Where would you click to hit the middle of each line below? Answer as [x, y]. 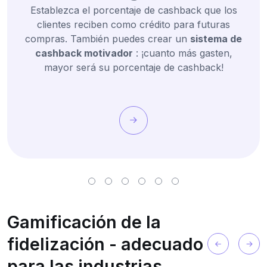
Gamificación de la [84, 222]
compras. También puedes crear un [108, 39]
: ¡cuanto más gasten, [182, 53]
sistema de [216, 39]
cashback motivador [84, 53]
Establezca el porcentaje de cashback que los [133, 10]
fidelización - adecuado [105, 244]
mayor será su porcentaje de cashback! [133, 68]
